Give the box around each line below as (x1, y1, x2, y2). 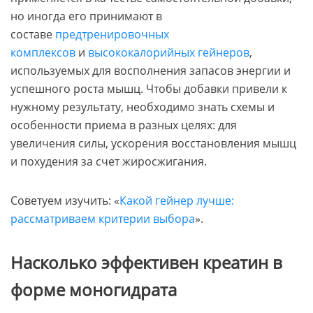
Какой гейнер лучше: (119, 192, 234, 208)
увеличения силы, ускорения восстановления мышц (10, 135, 296, 151)
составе (10, 26, 55, 42)
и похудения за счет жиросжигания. (10, 153, 207, 169)
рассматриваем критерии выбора (10, 210, 195, 226)
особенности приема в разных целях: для (10, 117, 237, 133)
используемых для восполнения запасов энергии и (10, 62, 291, 78)
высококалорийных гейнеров (88, 44, 249, 60)
